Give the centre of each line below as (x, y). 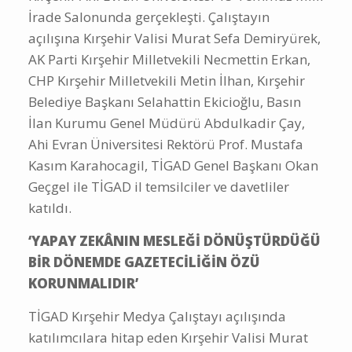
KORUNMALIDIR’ (83, 283)
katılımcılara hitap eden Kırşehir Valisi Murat (168, 337)
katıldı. (50, 207)
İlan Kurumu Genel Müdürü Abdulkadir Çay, (167, 123)
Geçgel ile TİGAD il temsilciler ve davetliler (159, 186)
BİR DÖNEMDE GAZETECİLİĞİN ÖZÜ (144, 262)
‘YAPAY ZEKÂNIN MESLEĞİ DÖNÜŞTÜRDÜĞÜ (174, 240)
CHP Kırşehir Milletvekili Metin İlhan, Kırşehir (167, 80)
